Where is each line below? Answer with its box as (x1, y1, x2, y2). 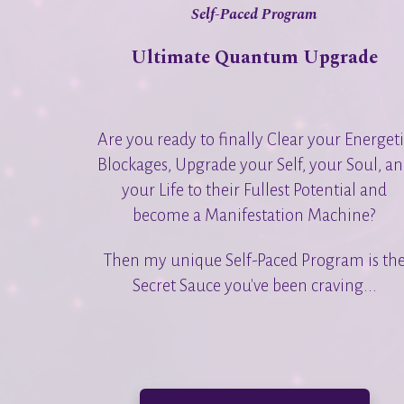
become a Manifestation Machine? (133, 206, 376, 225)
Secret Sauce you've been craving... (132, 276, 377, 295)
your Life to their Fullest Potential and (122, 180, 387, 199)
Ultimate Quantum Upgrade (131, 42, 378, 71)
